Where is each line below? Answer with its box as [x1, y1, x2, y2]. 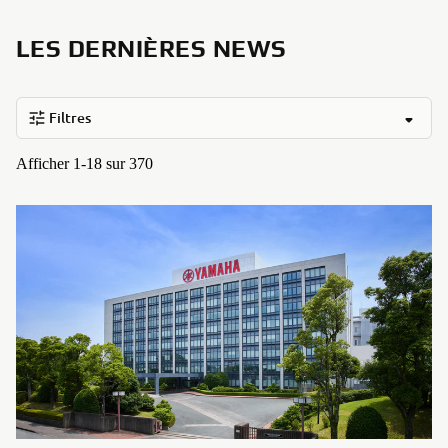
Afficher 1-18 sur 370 [16, 155, 153, 172]
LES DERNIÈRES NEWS [16, 35, 287, 62]
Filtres [49, 108, 91, 127]
